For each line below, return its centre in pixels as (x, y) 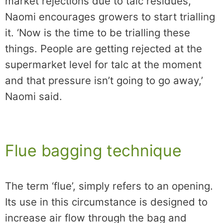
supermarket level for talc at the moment (103, 65)
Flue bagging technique (93, 151)
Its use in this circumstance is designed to (106, 202)
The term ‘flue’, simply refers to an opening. (109, 186)
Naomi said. (34, 97)
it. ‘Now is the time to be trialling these (98, 33)
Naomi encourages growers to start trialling (110, 17)
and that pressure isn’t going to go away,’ (104, 81)
